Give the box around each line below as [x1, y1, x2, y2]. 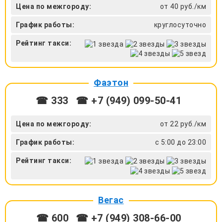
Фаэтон [94, 77, 128, 88]
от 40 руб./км [160, 2, 206, 11]
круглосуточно [154, 21, 206, 29]
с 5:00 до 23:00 [155, 138, 206, 146]
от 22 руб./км [160, 119, 206, 128]
